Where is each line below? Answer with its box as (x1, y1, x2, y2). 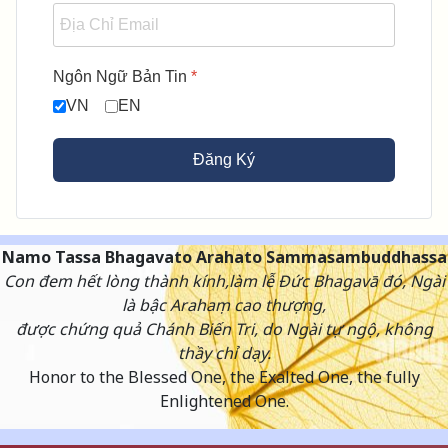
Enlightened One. (159, 390, 289, 413)
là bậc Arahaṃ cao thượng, (122, 294, 326, 317)
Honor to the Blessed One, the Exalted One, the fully (28, 366, 420, 389)
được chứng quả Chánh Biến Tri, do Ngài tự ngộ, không (15, 318, 433, 341)
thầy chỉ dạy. (177, 342, 271, 365)
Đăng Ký (193, 151, 255, 169)
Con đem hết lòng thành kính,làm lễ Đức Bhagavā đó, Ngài (3, 270, 445, 293)
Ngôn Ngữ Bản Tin (53, 68, 191, 86)
